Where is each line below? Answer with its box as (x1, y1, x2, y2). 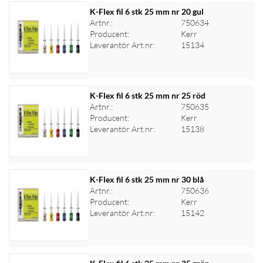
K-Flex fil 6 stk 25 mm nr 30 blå (89, 174, 204, 184)
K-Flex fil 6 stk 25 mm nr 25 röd (89, 90, 205, 100)
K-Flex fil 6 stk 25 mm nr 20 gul (89, 6, 204, 16)
